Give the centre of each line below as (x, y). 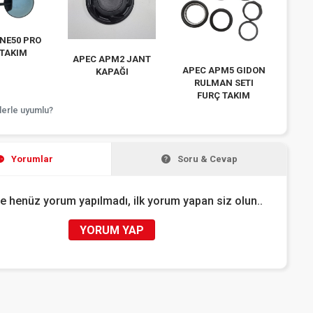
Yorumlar (32, 159)
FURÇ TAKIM (224, 96)
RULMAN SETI (224, 83)
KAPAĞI (112, 72)
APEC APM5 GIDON (224, 71)
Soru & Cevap (207, 159)
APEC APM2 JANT (112, 59)
